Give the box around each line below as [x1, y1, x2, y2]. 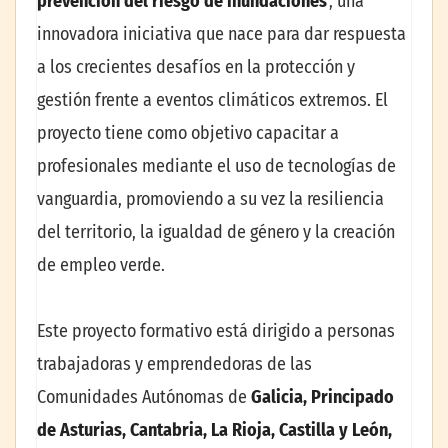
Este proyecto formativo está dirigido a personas [37, 319, 395, 342]
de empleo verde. [37, 254, 165, 277]
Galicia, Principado [251, 385, 394, 408]
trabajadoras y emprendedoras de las [37, 352, 312, 375]
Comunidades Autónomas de [37, 385, 251, 408]
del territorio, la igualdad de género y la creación [37, 221, 395, 244]
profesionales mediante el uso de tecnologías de [37, 155, 396, 178]
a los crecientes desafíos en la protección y [37, 56, 355, 79]
